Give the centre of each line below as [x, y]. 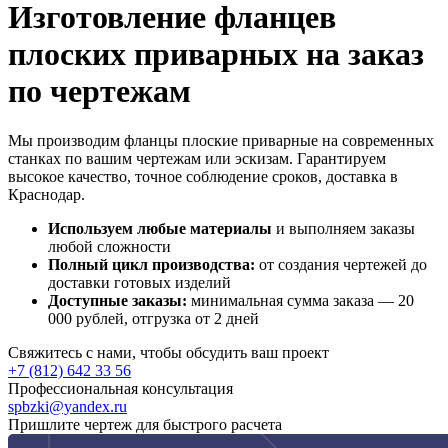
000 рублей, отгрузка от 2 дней [153, 318]
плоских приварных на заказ [216, 54]
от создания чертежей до [341, 264]
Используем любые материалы [160, 228]
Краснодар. [46, 194]
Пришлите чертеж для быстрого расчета [145, 424]
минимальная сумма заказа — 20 [300, 300]
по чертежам [99, 91]
